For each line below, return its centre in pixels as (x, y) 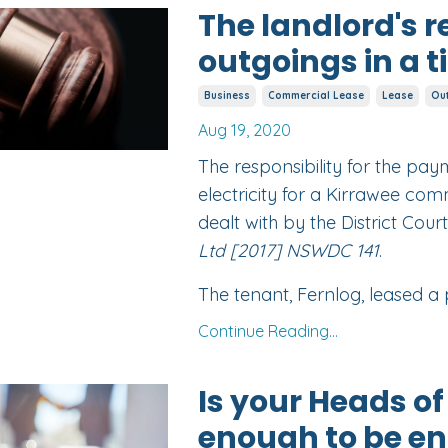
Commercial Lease (315, 96)
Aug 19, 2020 (244, 130)
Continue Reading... (267, 331)
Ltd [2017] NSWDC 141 (288, 251)
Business (226, 96)
